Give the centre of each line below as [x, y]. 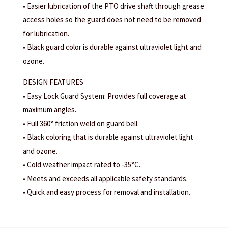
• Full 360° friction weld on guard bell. [81, 124]
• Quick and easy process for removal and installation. [106, 192]
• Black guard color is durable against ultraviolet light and [112, 47]
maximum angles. [49, 110]
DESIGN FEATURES [53, 82]
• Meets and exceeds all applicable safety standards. [105, 179]
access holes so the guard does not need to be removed [112, 20]
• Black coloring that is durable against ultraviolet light [108, 137]
